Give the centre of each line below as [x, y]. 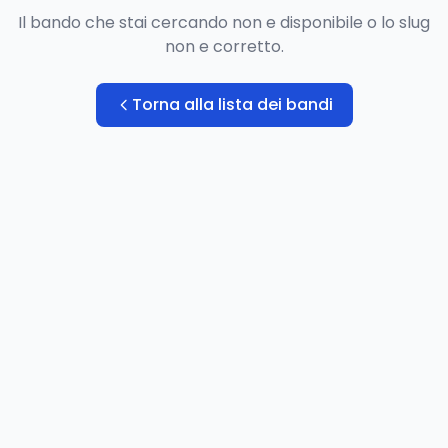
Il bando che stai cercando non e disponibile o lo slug [224, 22]
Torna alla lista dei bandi [232, 104]
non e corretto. [224, 46]
